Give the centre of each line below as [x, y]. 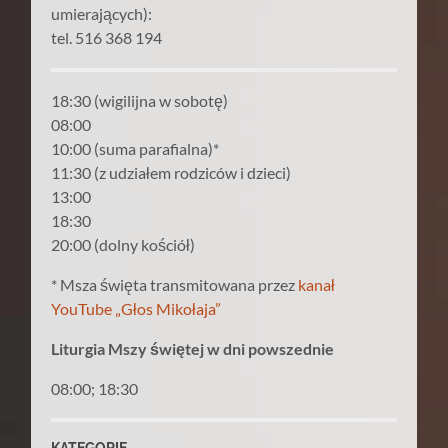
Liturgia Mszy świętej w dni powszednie [193, 348]
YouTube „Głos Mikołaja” [136, 308]
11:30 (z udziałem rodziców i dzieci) [171, 172]
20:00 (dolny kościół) [123, 244]
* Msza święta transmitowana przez [175, 284]
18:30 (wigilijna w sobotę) [140, 100]
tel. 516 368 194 [107, 38]
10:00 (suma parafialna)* [135, 148]
